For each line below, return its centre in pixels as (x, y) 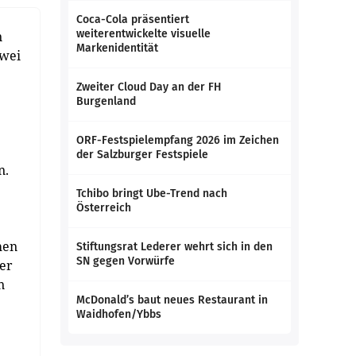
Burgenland (106, 101)
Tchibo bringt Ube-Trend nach (152, 193)
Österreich (104, 208)
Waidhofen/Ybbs (119, 314)
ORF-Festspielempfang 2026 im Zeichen (178, 140)
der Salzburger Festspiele (142, 155)
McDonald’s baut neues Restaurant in (172, 300)
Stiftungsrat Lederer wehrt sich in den (174, 247)
